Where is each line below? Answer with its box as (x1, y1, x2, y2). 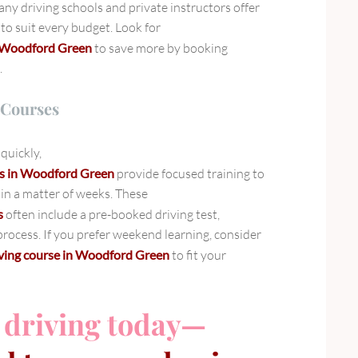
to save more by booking (92, 40, 228, 57)
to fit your (169, 247, 226, 264)
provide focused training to (114, 165, 265, 182)
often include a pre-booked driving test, (3, 206, 220, 223)
